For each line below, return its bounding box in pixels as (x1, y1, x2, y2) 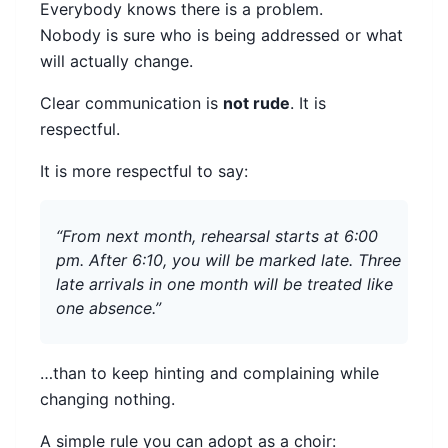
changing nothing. (40, 389, 175, 410)
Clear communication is (40, 93, 223, 114)
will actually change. (40, 51, 193, 72)
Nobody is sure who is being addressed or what (40, 25, 403, 46)
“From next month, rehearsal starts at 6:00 (56, 226, 378, 247)
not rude (223, 93, 290, 114)
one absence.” (56, 298, 161, 319)
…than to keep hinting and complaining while (40, 363, 379, 384)
